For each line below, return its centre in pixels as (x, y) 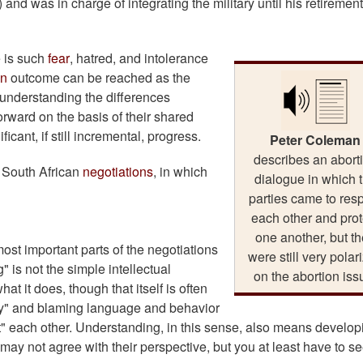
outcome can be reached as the (99, 78)
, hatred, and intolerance (139, 58)
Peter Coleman (315, 140)
